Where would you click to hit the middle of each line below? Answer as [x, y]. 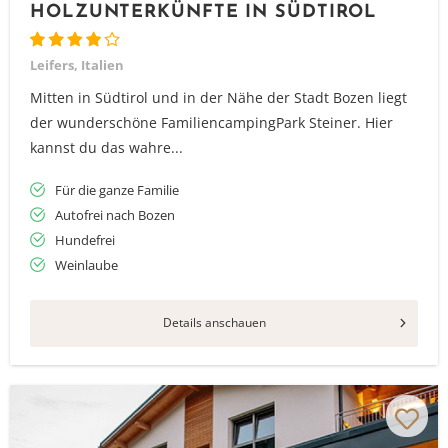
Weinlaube [86, 265]
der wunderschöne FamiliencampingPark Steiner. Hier [211, 122]
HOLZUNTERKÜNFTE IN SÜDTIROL [204, 12]
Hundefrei [85, 240]
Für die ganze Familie [117, 190]
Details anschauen [214, 322]
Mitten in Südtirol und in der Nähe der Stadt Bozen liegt [218, 97]
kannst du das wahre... [106, 147]
